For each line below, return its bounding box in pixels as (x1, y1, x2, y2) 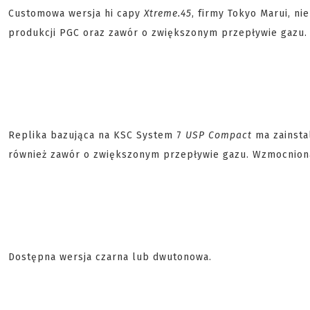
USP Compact (182, 129, 252, 141)
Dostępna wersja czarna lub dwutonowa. (8, 251, 212, 263)
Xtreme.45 (144, 8, 192, 19)
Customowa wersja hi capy (8, 8, 144, 19)
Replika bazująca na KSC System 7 (8, 129, 182, 141)
